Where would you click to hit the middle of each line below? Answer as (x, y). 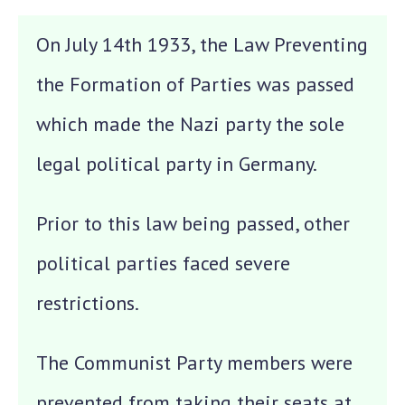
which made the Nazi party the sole (190, 124)
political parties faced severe (163, 263)
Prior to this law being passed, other (193, 223)
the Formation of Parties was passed (195, 84)
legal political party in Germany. (177, 164)
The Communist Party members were (194, 363)
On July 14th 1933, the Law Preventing (202, 44)
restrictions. (88, 303)
